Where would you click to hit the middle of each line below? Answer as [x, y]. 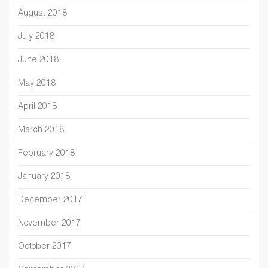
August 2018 [42, 14]
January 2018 [44, 177]
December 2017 [50, 201]
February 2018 [46, 154]
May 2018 [37, 84]
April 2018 [37, 107]
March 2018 [41, 131]
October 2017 [45, 247]
